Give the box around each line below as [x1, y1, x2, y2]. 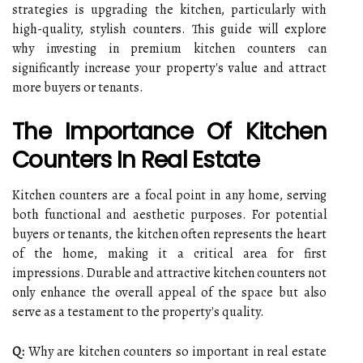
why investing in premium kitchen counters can [12, 40, 327, 58]
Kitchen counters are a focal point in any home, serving [12, 186, 327, 204]
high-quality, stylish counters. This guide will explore [12, 20, 327, 38]
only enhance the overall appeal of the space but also [12, 284, 327, 301]
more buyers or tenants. [12, 79, 143, 96]
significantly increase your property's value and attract [12, 59, 327, 77]
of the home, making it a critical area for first [12, 245, 327, 263]
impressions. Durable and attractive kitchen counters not [12, 264, 327, 282]
